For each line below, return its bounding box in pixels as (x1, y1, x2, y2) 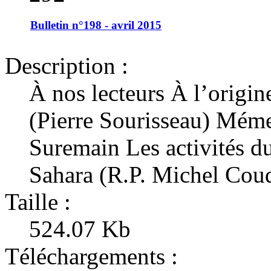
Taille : (5, 188, 71, 215)
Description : (5, 52, 128, 79)
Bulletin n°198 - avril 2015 (30, 18, 162, 31)
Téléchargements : (5, 243, 178, 269)
